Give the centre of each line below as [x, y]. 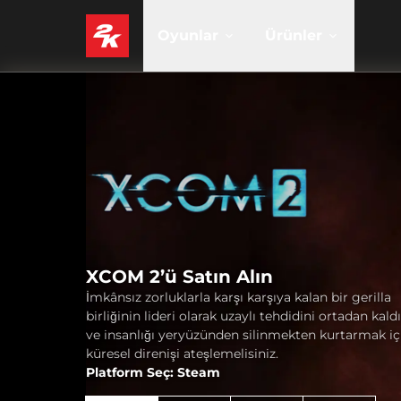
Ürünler [294, 35]
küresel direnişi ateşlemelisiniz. [182, 354]
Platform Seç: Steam [153, 372]
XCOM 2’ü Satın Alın [179, 277]
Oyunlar [188, 35]
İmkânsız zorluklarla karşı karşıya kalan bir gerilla [239, 297]
